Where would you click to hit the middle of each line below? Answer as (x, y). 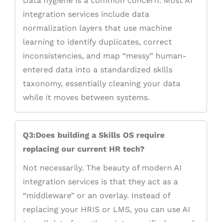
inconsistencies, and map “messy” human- (105, 56)
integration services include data (86, 14)
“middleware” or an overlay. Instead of (96, 196)
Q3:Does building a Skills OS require (94, 135)
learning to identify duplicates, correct (97, 42)
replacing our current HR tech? (84, 149)
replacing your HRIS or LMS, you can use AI (107, 210)
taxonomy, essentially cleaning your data (102, 84)
